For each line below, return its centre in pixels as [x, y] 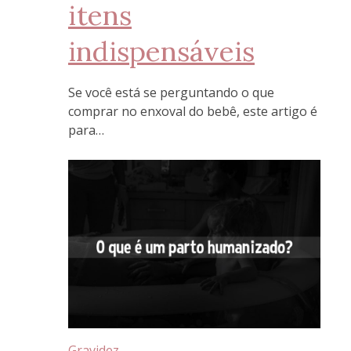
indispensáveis [161, 51]
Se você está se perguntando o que [171, 93]
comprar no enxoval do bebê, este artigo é [193, 112]
